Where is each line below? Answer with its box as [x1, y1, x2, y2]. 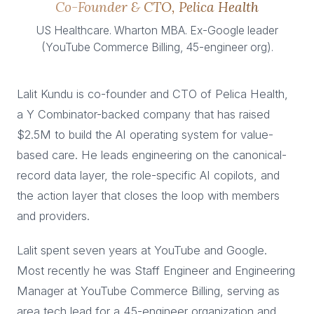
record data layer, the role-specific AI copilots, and [17, 168, 280, 182]
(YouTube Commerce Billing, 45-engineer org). [41, 41, 273, 54]
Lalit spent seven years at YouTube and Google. [17, 243, 267, 257]
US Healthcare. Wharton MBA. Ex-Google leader [36, 24, 278, 37]
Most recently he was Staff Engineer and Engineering [17, 264, 295, 278]
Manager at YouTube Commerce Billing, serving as [17, 284, 280, 298]
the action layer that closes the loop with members [17, 189, 280, 203]
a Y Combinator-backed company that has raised [17, 107, 270, 121]
